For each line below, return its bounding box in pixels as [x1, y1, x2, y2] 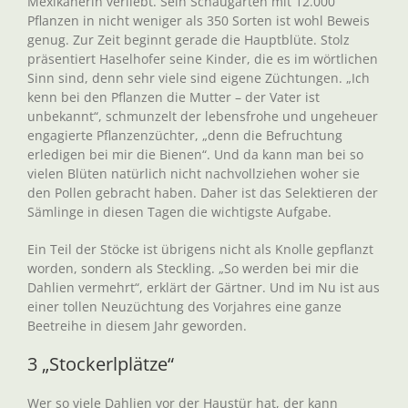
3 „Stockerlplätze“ [27, 352, 174, 376]
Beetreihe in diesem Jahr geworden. [27, 317, 247, 334]
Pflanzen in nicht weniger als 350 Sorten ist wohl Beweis [27, 12, 370, 29]
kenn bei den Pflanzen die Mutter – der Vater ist [27, 88, 320, 106]
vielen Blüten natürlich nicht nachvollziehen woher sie [27, 165, 360, 182]
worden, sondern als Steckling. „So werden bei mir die [27, 260, 359, 277]
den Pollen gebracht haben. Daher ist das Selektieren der [27, 184, 378, 201]
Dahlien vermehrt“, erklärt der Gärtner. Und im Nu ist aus [27, 279, 380, 296]
